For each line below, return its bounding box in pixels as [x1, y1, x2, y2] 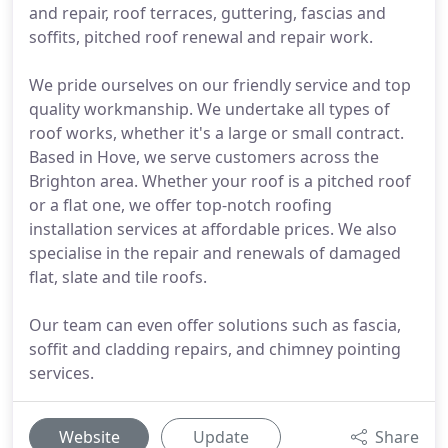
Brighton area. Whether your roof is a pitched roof [29, 170, 411, 192]
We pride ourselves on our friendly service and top [29, 74, 411, 96]
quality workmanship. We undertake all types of [29, 98, 390, 120]
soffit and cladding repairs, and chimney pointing [29, 338, 401, 360]
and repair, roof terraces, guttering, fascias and [29, 2, 386, 24]
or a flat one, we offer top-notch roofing [29, 194, 332, 216]
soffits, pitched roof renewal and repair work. [29, 26, 373, 48]
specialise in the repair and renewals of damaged [29, 242, 401, 264]
